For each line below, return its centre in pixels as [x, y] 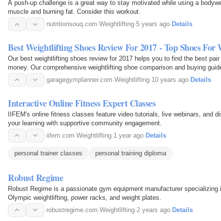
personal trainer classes [48, 153]
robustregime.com [72, 210]
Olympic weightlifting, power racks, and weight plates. [85, 197]
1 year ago [129, 135]
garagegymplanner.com [79, 79]
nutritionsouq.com [72, 24]
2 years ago [153, 210]
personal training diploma [131, 153]
